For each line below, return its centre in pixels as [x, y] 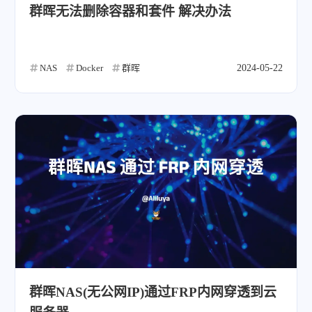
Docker [89, 68]
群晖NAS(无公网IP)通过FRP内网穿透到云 [153, 292]
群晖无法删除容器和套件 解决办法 [130, 11]
